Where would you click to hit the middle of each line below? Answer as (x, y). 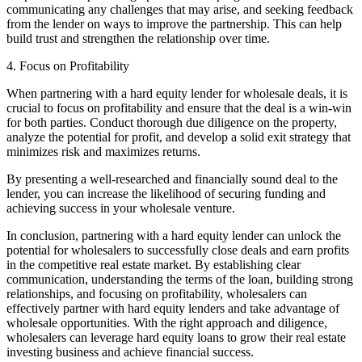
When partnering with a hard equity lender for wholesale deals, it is (177, 94)
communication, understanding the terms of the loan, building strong (180, 280)
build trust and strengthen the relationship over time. (138, 39)
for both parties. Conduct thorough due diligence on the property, (172, 123)
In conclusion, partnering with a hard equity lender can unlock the (174, 236)
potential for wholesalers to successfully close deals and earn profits (178, 250)
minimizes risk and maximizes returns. (103, 152)
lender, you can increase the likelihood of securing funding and (166, 194)
